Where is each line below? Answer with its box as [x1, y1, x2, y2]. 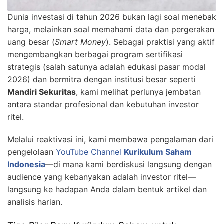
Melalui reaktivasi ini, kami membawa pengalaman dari [7, 134, 213, 145]
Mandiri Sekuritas [7, 87, 76, 97]
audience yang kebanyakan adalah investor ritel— [7, 172, 196, 182]
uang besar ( [7, 37, 55, 47]
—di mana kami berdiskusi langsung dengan [45, 159, 212, 170]
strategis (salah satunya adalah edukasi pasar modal [7, 62, 206, 72]
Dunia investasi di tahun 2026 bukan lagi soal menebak [7, 12, 216, 22]
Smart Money [55, 37, 106, 47]
